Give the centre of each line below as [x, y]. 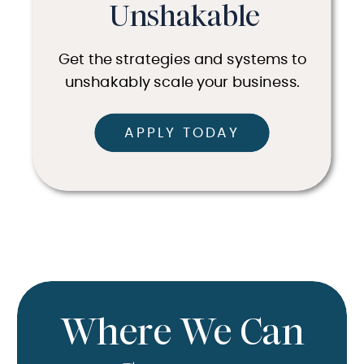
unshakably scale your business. [182, 83]
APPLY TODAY [182, 133]
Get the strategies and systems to [183, 61]
